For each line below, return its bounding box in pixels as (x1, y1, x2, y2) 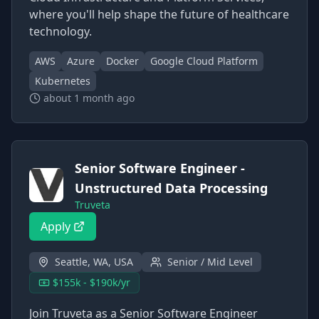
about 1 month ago (43, 91, 135, 105)
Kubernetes (35, 74, 90, 88)
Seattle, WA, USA (55, 255, 133, 268)
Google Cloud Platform (150, 54, 258, 68)
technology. (29, 23, 92, 39)
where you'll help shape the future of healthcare (29, 6, 289, 22)
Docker (106, 54, 139, 68)
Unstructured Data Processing (75, 179, 268, 197)
